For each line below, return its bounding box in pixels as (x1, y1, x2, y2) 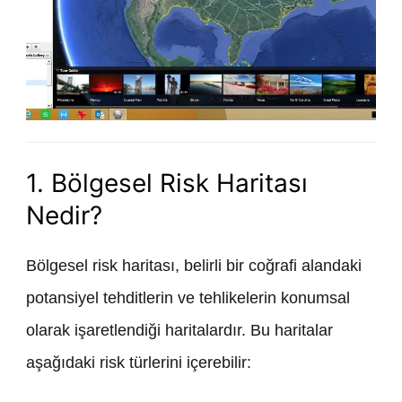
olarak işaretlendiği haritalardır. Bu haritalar (26, 321, 333, 340)
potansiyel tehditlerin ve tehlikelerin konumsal (26, 289, 350, 308)
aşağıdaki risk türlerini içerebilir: (26, 354, 251, 372)
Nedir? (26, 200, 102, 232)
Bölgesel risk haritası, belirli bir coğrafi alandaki (26, 257, 362, 275)
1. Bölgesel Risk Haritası (26, 168, 308, 199)
